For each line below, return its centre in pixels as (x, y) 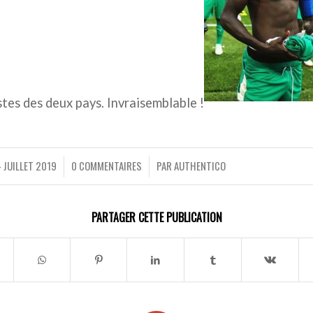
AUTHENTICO (199, 165)
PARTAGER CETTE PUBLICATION (156, 217)
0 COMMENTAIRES (106, 165)
